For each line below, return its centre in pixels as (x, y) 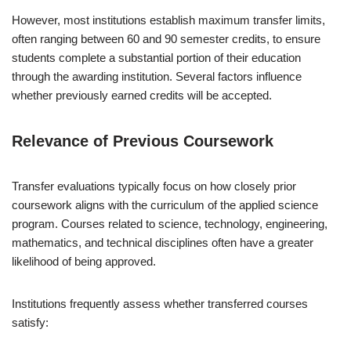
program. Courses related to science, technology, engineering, (170, 223)
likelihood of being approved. (84, 261)
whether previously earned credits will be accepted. (142, 95)
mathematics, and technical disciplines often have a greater (163, 242)
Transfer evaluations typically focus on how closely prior (154, 186)
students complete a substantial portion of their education (156, 57)
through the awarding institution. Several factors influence (157, 76)
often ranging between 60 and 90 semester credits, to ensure (166, 38)
